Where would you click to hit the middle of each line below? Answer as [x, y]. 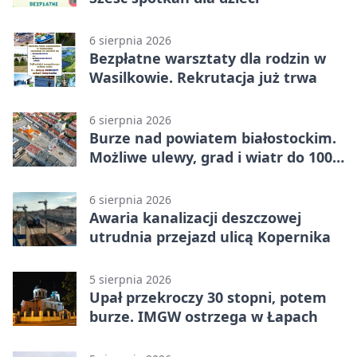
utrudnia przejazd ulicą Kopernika [210, 237]
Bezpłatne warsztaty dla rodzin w [208, 59]
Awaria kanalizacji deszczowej [195, 218]
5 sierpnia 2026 [130, 280]
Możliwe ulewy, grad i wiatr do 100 [211, 157]
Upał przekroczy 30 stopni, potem [208, 298]
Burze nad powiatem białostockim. [213, 138]
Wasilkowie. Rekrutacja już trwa [203, 78]
